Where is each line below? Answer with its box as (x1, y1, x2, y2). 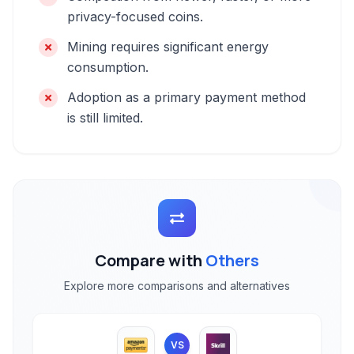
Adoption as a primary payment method (67, 89, 306, 105)
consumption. (67, 59, 149, 75)
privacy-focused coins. (67, 9, 203, 24)
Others (205, 250, 259, 271)
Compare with (95, 250, 205, 271)
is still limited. (67, 110, 143, 126)
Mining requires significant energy (67, 39, 269, 55)
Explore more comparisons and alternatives (64, 279, 290, 292)
